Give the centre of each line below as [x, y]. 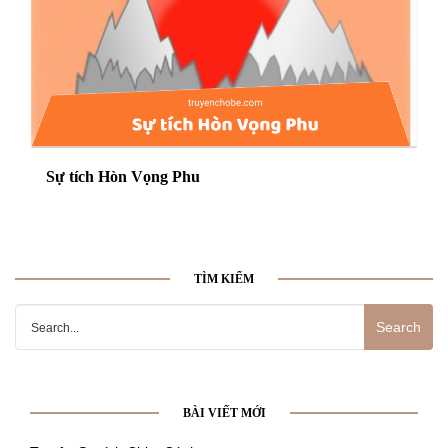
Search [39, 316]
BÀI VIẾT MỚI [224, 412]
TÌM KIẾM [224, 278]
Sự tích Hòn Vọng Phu [123, 176]
